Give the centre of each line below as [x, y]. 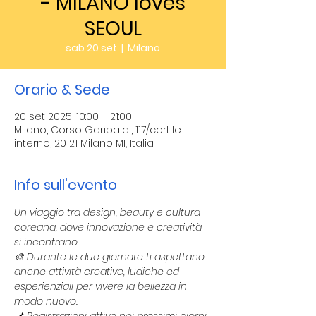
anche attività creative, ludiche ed [98, 272]
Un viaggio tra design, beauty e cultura [109, 212]
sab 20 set [91, 48]
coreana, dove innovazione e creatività [109, 227]
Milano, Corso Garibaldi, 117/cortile [98, 130]
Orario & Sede [62, 90]
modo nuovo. [46, 301]
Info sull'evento [66, 185]
